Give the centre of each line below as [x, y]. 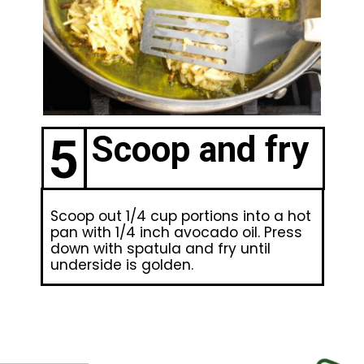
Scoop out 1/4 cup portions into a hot [180, 217]
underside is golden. [121, 265]
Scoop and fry [200, 149]
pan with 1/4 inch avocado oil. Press [176, 233]
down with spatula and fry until [160, 249]
